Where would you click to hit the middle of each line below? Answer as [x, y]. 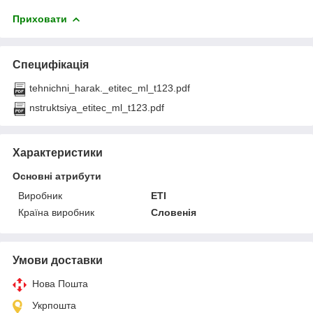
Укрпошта [54, 305]
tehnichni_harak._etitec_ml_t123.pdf [110, 88]
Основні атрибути [57, 176]
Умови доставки [58, 260]
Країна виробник [56, 212]
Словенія [174, 212]
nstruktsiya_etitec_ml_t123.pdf [97, 107]
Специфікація [51, 64]
